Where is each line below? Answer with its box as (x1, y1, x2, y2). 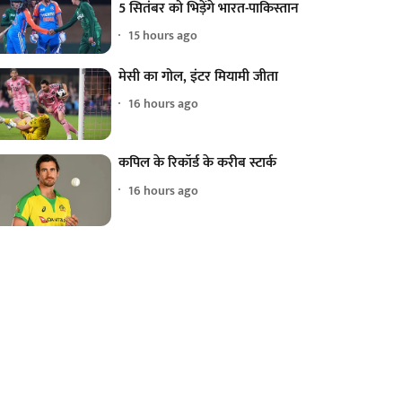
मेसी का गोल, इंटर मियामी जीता (118, 64, 279, 89)
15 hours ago (128, 25, 198, 47)
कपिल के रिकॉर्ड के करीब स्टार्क (118, 151, 277, 176)
